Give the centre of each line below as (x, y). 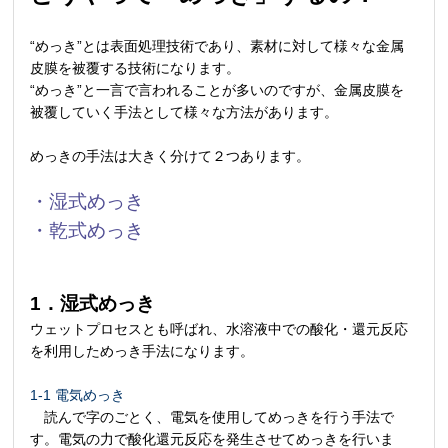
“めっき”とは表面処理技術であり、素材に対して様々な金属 (217, 45)
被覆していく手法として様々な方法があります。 (184, 111)
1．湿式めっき (93, 303)
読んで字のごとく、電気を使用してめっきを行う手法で (212, 416)
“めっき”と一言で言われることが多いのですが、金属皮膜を (217, 89)
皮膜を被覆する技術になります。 (135, 67)
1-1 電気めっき (78, 394)
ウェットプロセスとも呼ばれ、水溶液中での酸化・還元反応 (219, 328)
